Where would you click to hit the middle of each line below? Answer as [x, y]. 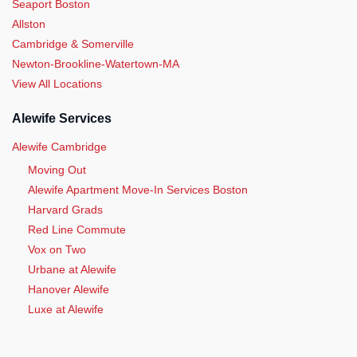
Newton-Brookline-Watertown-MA [96, 64]
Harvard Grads [65, 209]
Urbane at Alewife [72, 269]
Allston [29, 24]
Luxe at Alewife [66, 309]
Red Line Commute [77, 229]
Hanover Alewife [69, 289]
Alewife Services [62, 118]
